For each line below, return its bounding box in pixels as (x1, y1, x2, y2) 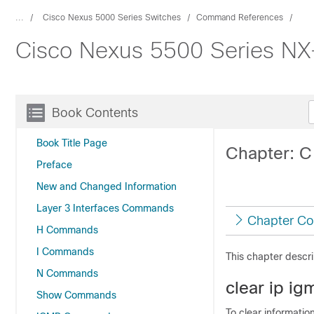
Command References (196, 13, 283, 22)
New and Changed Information (36, 181, 177, 192)
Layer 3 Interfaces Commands (36, 203, 174, 214)
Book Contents (52, 106, 138, 120)
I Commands (36, 246, 94, 257)
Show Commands (36, 289, 116, 301)
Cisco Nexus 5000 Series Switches (43, 13, 181, 22)
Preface (36, 159, 72, 170)
